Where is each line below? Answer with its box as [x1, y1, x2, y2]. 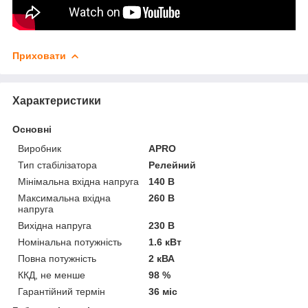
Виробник [18, 142, 61, 154]
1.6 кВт [148, 236, 182, 247]
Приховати [12, 49, 66, 61]
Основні [12, 123, 52, 135]
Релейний [148, 159, 197, 170]
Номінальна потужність [18, 236, 122, 247]
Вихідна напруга [18, 219, 91, 231]
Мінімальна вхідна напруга [18, 175, 139, 187]
